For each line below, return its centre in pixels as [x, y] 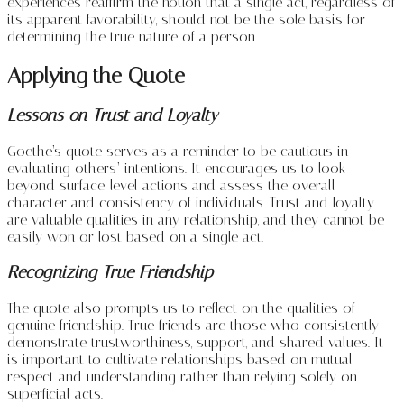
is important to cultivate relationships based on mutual [180, 359]
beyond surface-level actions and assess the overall [171, 186]
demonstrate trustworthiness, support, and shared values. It [195, 342]
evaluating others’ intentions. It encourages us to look [176, 169]
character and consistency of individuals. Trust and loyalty [191, 203]
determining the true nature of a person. [132, 36]
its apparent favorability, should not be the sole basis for [186, 19]
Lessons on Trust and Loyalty [112, 116]
